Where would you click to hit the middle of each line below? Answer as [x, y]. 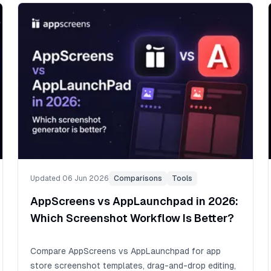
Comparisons [138, 178]
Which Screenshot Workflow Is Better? [132, 218]
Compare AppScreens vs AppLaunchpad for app [126, 251]
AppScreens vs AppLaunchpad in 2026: [135, 201]
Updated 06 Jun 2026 [70, 178]
